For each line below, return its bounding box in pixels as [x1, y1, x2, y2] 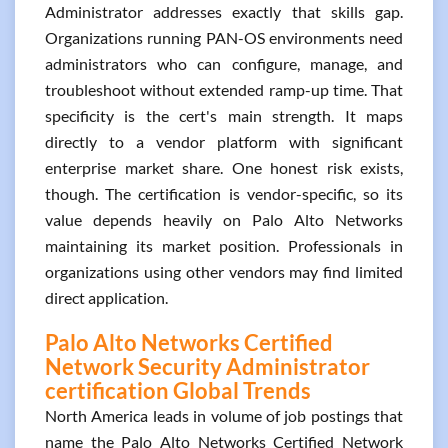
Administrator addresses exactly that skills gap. [45, 2, 403, 21]
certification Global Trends [45, 377, 311, 404]
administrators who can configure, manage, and [45, 54, 403, 73]
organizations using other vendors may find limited [45, 262, 403, 281]
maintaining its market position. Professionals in [45, 236, 403, 255]
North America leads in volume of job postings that [45, 406, 403, 425]
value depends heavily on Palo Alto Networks [45, 210, 403, 229]
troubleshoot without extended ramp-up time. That [45, 80, 403, 99]
